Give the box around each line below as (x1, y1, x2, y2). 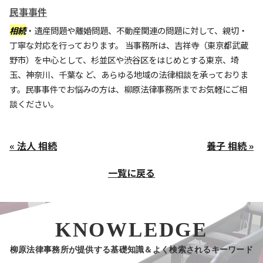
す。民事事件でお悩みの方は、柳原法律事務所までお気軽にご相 (9, 83, 247, 95)
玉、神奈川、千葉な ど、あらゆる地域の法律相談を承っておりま (9, 68, 248, 80)
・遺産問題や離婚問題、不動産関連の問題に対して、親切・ (26, 24, 247, 36)
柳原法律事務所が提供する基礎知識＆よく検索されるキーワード (9, 245, 254, 254)
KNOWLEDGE (55, 218, 208, 241)
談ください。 (9, 97, 59, 110)
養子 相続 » (207, 139, 254, 153)
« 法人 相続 (9, 139, 57, 153)
